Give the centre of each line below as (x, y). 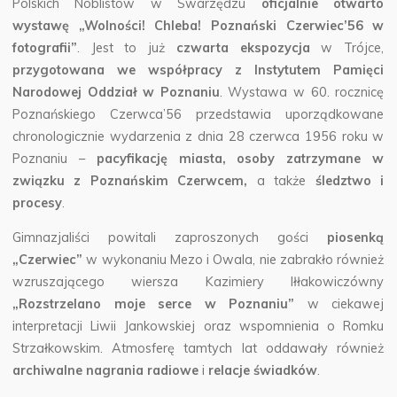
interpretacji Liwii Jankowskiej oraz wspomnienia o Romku (198, 327)
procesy (38, 202)
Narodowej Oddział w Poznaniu (117, 92)
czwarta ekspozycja (244, 47)
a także (282, 180)
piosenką (356, 238)
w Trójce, (347, 47)
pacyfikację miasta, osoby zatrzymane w (241, 158)
